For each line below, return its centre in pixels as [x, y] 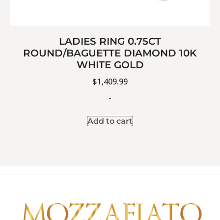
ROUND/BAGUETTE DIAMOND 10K [110, 53]
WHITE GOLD [110, 65]
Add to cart [110, 121]
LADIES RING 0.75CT [110, 41]
